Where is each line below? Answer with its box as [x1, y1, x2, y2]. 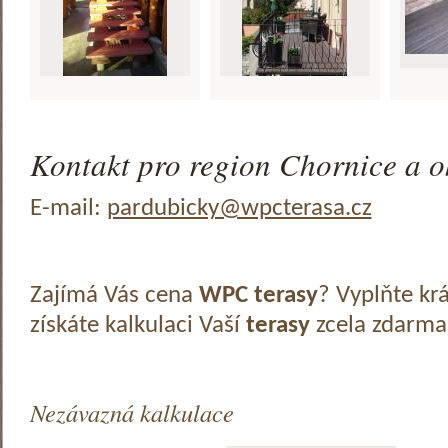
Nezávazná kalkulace [29, 396, 234, 430]
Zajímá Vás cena [29, 283, 199, 308]
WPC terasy [198, 283, 318, 308]
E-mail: [29, 196, 107, 221]
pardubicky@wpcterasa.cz [106, 196, 372, 221]
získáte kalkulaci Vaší [29, 313, 246, 338]
